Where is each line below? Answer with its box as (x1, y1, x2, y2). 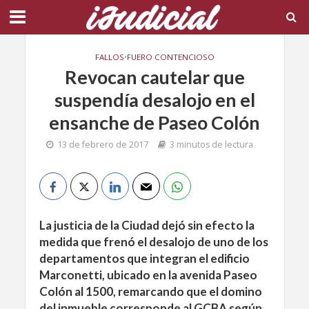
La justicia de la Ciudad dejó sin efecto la (39, 218, 255, 232)
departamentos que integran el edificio (39, 251, 250, 266)
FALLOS (94, 52, 124, 62)
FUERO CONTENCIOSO (126, 52, 215, 62)
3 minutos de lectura (170, 139, 253, 150)
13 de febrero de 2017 (57, 139, 148, 150)
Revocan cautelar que (64, 66, 245, 88)
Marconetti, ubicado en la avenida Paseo (39, 268, 257, 282)
